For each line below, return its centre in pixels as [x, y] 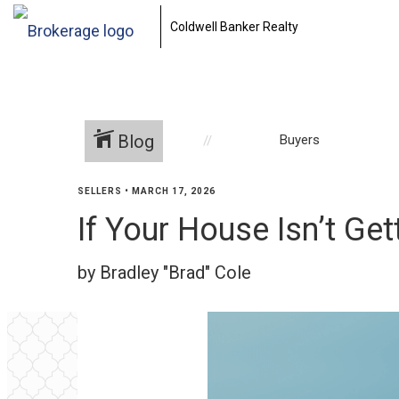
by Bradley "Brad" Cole [164, 273]
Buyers [299, 139]
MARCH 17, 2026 [174, 191]
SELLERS [100, 191]
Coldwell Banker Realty [234, 26]
